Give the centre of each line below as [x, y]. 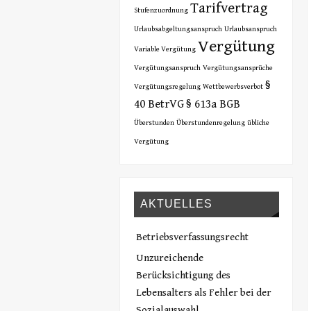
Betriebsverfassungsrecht [192, 237]
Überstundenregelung [210, 123]
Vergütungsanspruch [167, 68]
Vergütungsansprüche [237, 68]
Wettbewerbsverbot [233, 86]
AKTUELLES [177, 204]
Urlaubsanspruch [250, 29]
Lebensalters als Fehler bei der [203, 292]
